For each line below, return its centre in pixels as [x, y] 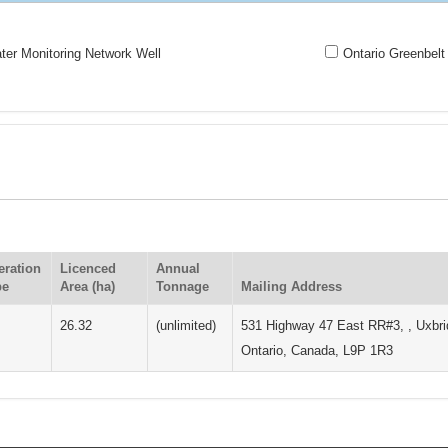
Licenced [88, 268]
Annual [178, 268]
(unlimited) [186, 325]
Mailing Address [292, 286]
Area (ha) [88, 286]
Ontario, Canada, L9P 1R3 [317, 350]
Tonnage [183, 286]
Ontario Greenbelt [394, 53]
